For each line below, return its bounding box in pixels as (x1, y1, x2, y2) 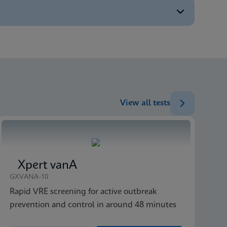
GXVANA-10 (9, 174, 49, 180)
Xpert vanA (17, 160, 77, 172)
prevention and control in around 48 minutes (9, 201, 176, 209)
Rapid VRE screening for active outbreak (9, 187, 157, 196)
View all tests (120, 99, 170, 107)
